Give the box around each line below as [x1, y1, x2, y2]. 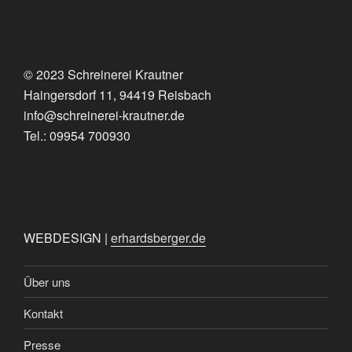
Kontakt [24, 304, 63, 321]
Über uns [24, 273, 71, 290]
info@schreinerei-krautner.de [24, 105, 185, 124]
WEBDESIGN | [24, 228, 111, 247]
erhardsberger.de [111, 228, 206, 247]
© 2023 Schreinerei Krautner [24, 64, 183, 83]
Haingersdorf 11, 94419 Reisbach [24, 85, 211, 104]
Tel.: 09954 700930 [24, 126, 130, 145]
